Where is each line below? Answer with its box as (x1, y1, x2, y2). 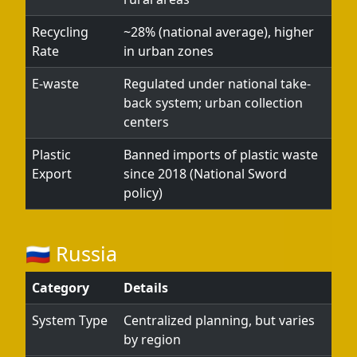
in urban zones (124, 42, 214, 60)
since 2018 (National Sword (124, 165, 287, 182)
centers (124, 113, 169, 131)
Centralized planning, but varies (124, 312, 315, 329)
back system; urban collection (124, 94, 303, 112)
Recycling (32, 23, 88, 41)
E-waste (32, 75, 79, 92)
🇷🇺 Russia (25, 240, 117, 267)
